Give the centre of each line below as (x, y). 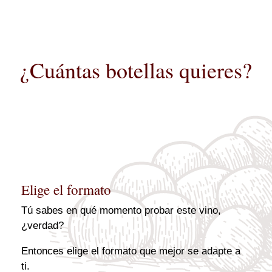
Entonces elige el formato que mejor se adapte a (131, 251)
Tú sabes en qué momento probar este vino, (121, 210)
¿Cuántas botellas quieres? (136, 70)
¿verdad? (42, 225)
